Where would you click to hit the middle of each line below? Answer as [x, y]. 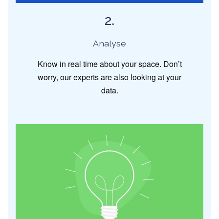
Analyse [109, 43]
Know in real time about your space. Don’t [109, 64]
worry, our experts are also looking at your [109, 77]
